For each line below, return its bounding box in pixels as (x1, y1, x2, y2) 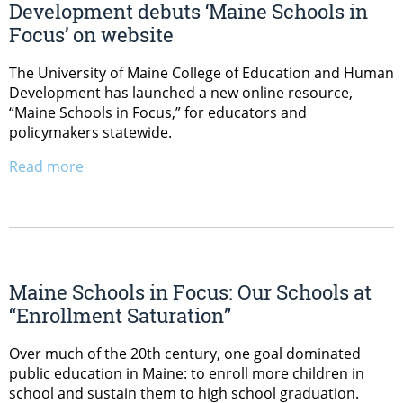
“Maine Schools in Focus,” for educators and (9, 103, 307, 123)
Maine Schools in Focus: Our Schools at (9, 278, 372, 305)
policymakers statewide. (9, 122, 172, 143)
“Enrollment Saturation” (9, 301, 231, 328)
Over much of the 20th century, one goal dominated (9, 343, 361, 363)
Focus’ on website (9, 22, 174, 49)
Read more (9, 157, 84, 177)
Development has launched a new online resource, (9, 83, 353, 103)
